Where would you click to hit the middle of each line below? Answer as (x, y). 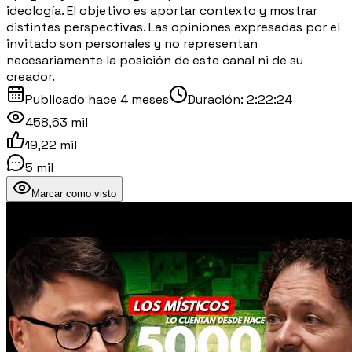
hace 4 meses (128, 99)
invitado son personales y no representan (132, 43)
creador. (31, 76)
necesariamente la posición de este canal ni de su (155, 60)
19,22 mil (51, 145)
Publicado (57, 99)
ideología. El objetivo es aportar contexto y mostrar (162, 10)
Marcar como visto (74, 193)
